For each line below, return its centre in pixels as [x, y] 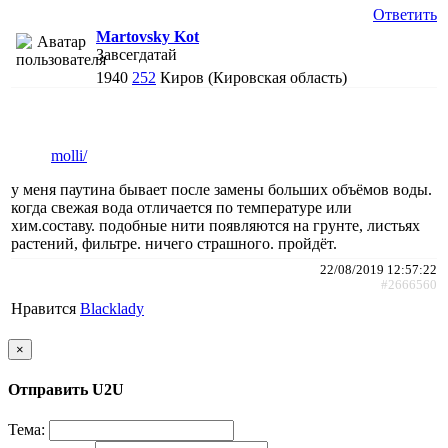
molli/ [69, 155]
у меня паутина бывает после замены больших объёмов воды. [221, 189]
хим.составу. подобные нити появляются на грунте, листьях [215, 225]
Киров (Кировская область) [253, 77]
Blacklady [112, 308]
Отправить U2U [66, 390]
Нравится [45, 308]
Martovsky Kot [147, 36]
